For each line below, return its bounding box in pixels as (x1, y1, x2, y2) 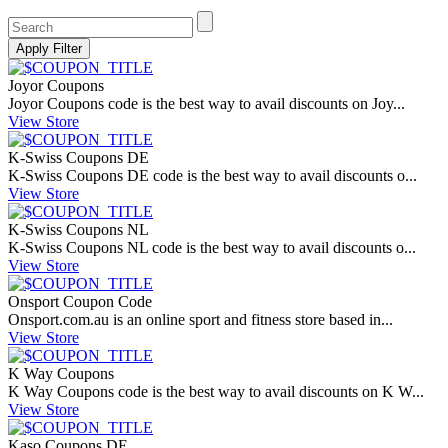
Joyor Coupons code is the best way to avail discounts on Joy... (8, 95, 405, 113)
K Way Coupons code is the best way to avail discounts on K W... (8, 383, 424, 401)
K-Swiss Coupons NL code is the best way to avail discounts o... (8, 239, 416, 257)
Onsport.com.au (8, 311, 109, 329)
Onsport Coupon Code (8, 293, 152, 311)
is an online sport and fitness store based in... (109, 311, 393, 329)
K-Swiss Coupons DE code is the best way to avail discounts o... (8, 167, 417, 185)
